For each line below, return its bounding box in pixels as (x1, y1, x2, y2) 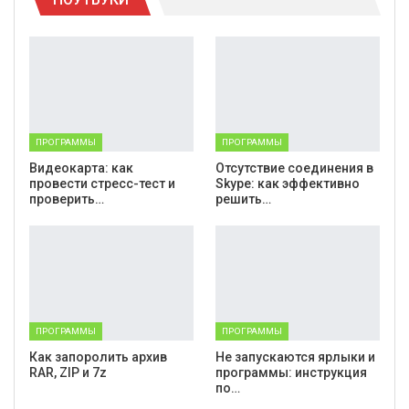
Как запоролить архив (29, 349, 167, 364)
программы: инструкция (215, 364, 367, 380)
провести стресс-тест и (29, 175, 175, 191)
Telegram (37, 6, 87, 23)
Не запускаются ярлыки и (215, 349, 375, 364)
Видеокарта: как (29, 160, 133, 175)
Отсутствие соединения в (215, 160, 373, 175)
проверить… (29, 191, 104, 206)
